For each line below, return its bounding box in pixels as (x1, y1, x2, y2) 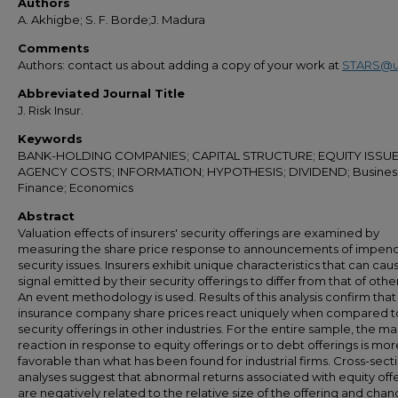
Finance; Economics (18, 180, 133, 195)
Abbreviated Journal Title (18, 86, 185, 100)
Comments (18, 41, 90, 55)
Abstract (18, 209, 75, 223)
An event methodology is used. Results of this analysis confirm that (18, 290, 396, 304)
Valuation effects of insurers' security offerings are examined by (18, 226, 379, 240)
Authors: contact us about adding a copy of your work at (18, 58, 342, 72)
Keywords (18, 131, 83, 146)
